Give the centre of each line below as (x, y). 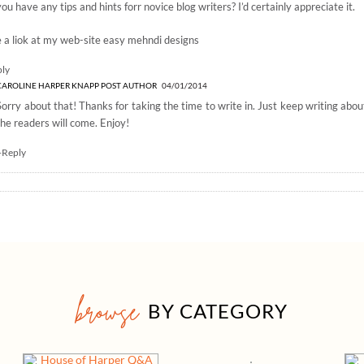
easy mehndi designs (152, 40)
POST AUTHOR (129, 85)
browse (107, 312)
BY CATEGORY (218, 311)
